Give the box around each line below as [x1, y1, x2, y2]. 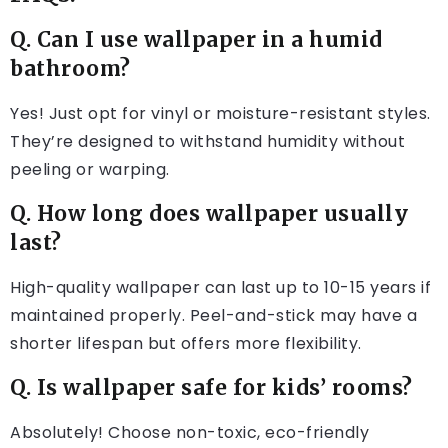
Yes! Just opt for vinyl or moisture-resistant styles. [10, 102, 431, 126]
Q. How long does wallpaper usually [10, 201, 408, 228]
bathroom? [10, 56, 131, 83]
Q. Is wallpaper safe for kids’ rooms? [10, 375, 413, 402]
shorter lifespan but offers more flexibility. [10, 332, 362, 356]
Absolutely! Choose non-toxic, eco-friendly [10, 421, 369, 445]
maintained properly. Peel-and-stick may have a [10, 304, 417, 328]
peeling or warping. [10, 158, 170, 182]
